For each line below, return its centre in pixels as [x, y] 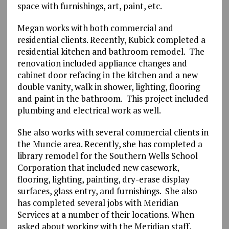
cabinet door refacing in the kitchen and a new [107, 75]
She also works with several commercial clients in [113, 132]
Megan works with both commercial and [95, 28]
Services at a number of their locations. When [106, 214]
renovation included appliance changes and [102, 63]
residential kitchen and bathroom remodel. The [111, 51]
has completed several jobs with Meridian [98, 202]
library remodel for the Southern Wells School [107, 155]
